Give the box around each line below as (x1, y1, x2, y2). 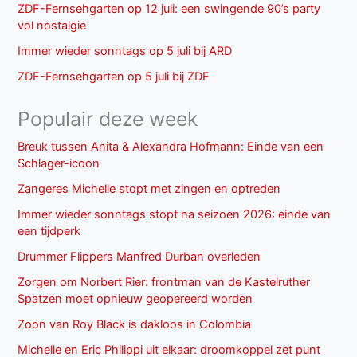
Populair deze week (18, 107, 198, 131)
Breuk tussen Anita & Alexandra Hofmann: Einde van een (18, 139, 324, 155)
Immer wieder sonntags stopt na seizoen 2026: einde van (18, 207, 331, 222)
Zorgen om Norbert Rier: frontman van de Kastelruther (18, 275, 311, 290)
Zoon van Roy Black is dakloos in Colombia (18, 316, 252, 331)
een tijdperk (18, 224, 81, 239)
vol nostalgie (18, 18, 87, 33)
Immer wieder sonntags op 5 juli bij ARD (18, 44, 233, 59)
